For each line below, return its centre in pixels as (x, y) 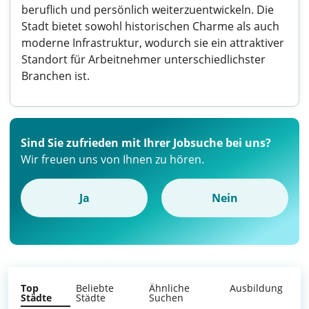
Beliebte (95, 288)
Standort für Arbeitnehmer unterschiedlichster (143, 59)
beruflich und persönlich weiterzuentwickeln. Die (148, 10)
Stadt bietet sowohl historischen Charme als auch (150, 26)
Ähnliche (170, 288)
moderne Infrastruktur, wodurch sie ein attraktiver (153, 43)
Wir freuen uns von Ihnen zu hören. (112, 159)
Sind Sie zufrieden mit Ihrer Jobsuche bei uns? (146, 143)
